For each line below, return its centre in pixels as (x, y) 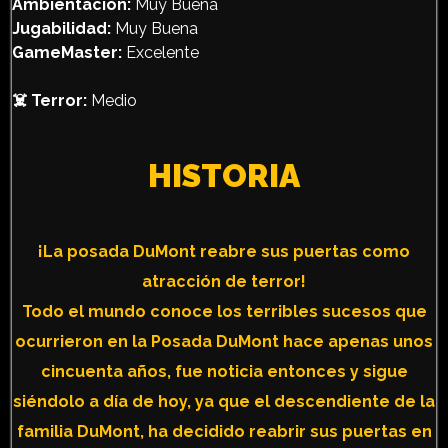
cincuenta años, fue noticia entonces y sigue (224, 371)
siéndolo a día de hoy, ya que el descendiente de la (224, 401)
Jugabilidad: (63, 28)
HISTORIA (224, 175)
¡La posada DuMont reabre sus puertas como (224, 251)
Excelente (160, 52)
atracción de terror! (224, 281)
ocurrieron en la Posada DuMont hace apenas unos (224, 341)
